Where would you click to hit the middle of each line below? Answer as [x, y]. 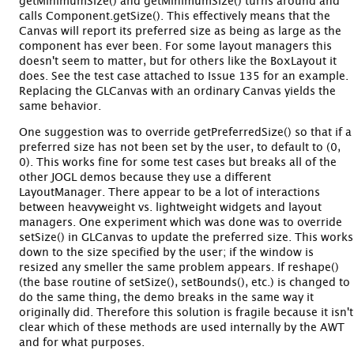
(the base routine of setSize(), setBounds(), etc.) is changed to [185, 282]
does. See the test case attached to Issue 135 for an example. [184, 76]
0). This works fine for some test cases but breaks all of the [178, 162]
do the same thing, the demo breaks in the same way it [166, 298]
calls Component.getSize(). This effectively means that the [175, 16]
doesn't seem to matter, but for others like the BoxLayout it [178, 61]
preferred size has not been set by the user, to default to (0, [180, 147]
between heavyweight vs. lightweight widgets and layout [170, 207]
